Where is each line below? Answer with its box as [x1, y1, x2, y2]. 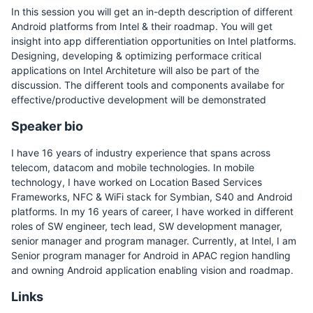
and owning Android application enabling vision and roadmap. [11, 264, 293, 276]
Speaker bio [11, 119, 83, 133]
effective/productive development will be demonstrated [11, 94, 266, 105]
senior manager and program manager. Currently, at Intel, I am [11, 235, 296, 247]
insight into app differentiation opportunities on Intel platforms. [11, 35, 296, 47]
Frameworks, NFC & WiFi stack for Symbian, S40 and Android [11, 191, 293, 203]
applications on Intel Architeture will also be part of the [11, 64, 259, 76]
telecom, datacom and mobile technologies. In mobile [11, 161, 254, 173]
